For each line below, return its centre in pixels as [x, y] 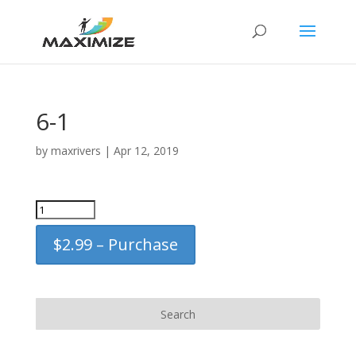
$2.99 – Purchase [115, 244]
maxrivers [75, 151]
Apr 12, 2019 [146, 151]
